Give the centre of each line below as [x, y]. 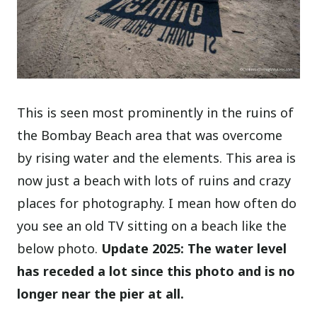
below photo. [59, 248]
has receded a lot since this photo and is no [156, 271]
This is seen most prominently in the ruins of [156, 112]
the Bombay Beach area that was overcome [150, 135]
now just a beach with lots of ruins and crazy [154, 180]
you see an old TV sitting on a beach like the [152, 225]
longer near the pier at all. [101, 293]
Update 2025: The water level [194, 248]
